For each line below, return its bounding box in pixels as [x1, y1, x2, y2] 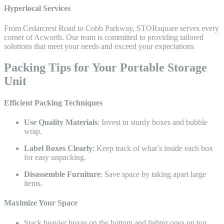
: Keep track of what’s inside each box [92, 144, 213, 153]
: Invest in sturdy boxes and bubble [97, 118, 207, 127]
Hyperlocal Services [4, 4, 70, 13]
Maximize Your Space [4, 198, 77, 207]
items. [24, 179, 42, 188]
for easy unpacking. [24, 153, 86, 162]
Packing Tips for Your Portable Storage [4, 60, 207, 74]
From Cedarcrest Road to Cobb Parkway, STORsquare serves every [4, 23, 219, 32]
